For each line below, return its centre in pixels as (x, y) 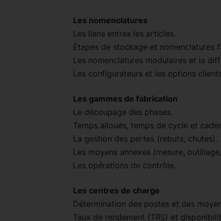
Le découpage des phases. (123, 112)
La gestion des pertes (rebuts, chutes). (145, 138)
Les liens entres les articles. (124, 33)
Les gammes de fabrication (125, 98)
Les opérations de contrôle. (124, 165)
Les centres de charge (116, 190)
